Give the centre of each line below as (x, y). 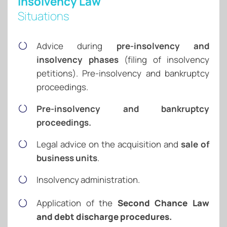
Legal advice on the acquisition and (109, 144)
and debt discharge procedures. (104, 217)
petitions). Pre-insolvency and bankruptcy (123, 73)
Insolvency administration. (88, 179)
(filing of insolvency (164, 59)
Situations (44, 16)
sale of (195, 144)
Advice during (77, 46)
